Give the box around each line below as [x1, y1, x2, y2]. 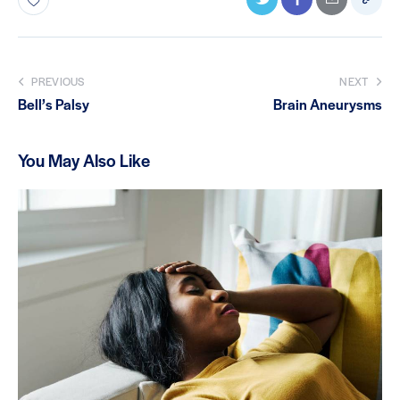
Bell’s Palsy [18, 93, 89, 114]
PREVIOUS [31, 72, 85, 89]
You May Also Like [18, 147, 150, 172]
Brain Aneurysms [273, 93, 382, 114]
